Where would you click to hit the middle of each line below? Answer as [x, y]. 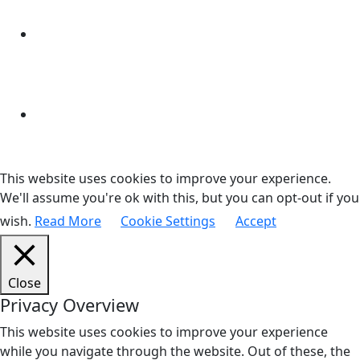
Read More [68, 221]
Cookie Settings [168, 221]
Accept [256, 221]
